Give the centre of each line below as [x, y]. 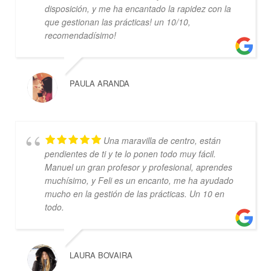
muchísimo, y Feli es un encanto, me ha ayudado [139, 180]
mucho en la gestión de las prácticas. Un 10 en [134, 193]
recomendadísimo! [80, 35]
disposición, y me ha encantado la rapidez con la [138, 8]
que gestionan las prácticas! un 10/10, [117, 21]
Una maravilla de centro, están [162, 140]
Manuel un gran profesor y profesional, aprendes [138, 167]
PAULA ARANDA [99, 83]
